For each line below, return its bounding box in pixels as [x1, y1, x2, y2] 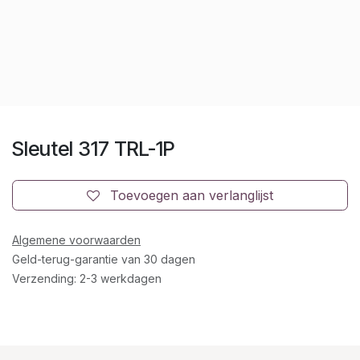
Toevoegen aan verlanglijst [110, 186, 273, 203]
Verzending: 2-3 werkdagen [12, 271, 162, 285]
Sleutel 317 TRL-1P [12, 136, 174, 161]
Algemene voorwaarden [12, 232, 141, 247]
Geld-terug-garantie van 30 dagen [12, 252, 195, 266]
